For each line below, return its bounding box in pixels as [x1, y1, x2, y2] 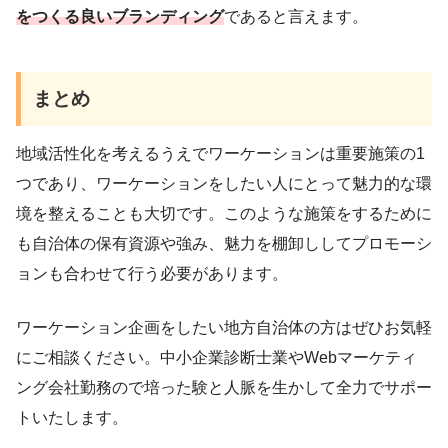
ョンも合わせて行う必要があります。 [16, 265, 288, 283]
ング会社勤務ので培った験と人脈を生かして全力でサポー [16, 379, 432, 397]
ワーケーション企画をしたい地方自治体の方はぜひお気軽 [16, 319, 432, 337]
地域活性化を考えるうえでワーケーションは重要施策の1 [16, 145, 425, 163]
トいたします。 [16, 409, 128, 427]
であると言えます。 [224, 7, 368, 25]
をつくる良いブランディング [16, 7, 224, 25]
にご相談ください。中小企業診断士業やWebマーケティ [16, 349, 417, 367]
